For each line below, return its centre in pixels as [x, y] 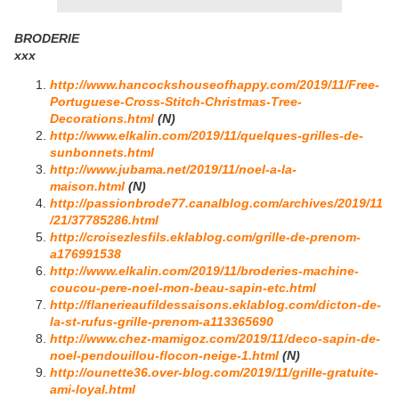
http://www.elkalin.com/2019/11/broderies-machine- [204, 271]
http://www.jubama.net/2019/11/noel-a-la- [173, 170]
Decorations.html [102, 119]
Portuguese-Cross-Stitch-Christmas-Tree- [176, 102]
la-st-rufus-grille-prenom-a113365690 [162, 322]
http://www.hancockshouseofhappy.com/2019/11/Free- [215, 85]
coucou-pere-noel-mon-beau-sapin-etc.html [183, 288]
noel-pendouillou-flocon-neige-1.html [164, 356]
